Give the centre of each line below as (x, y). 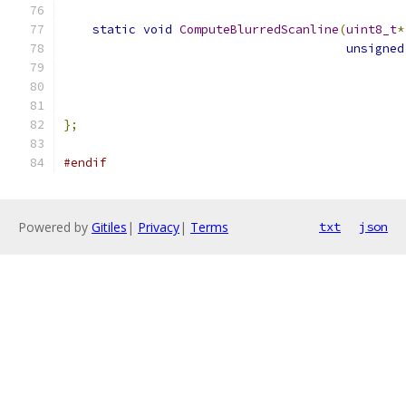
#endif (85, 163)
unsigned (375, 48)
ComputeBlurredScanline (259, 29)
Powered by (55, 227)
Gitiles (109, 227)
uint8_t (372, 29)
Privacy (159, 227)
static (114, 29)
